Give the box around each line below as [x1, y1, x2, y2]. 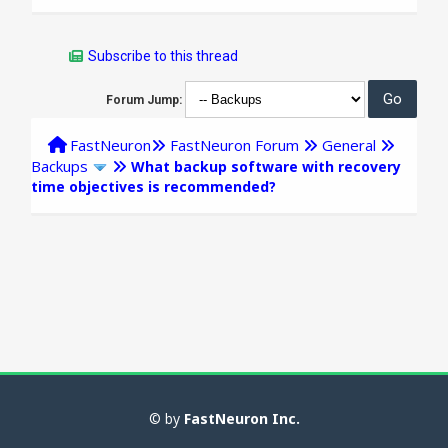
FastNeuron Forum [170, 134, 300, 155]
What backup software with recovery [131, 156, 402, 176]
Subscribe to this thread [88, 47, 239, 64]
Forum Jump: [105, 92, 182, 107]
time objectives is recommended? [31, 176, 277, 196]
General [322, 134, 377, 155]
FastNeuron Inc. [183, 409, 300, 428]
